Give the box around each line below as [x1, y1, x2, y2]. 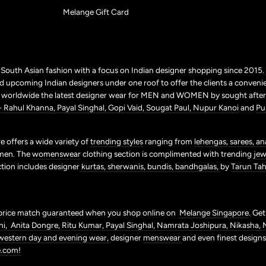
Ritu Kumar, [62, 220, 106, 230]
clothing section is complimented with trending [81, 149, 254, 159]
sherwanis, [107, 161, 147, 172]
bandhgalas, [175, 161, 220, 172]
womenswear [32, 149, 81, 159]
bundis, [147, 161, 175, 172]
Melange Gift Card [63, 7, 129, 17]
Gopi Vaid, [108, 103, 146, 113]
